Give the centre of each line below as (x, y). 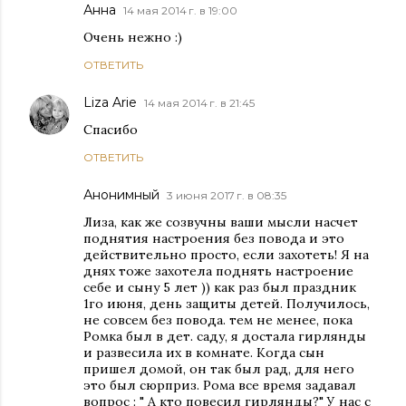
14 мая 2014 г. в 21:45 (199, 103)
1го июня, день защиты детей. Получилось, (227, 304)
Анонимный (121, 195)
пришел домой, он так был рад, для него (219, 369)
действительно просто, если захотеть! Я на (226, 255)
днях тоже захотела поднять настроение (218, 271)
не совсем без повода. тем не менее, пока (218, 320)
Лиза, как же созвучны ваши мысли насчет (221, 222)
